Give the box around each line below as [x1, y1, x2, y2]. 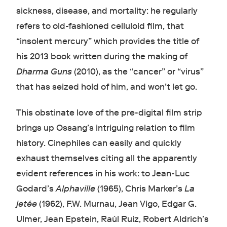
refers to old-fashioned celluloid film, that [16, 21, 184, 32]
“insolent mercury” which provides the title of [16, 36, 199, 47]
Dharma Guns [16, 66, 72, 78]
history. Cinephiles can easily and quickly [16, 138, 181, 149]
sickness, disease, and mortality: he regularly [16, 6, 198, 17]
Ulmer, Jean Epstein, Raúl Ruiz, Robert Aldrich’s [16, 214, 209, 225]
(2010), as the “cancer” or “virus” [71, 66, 204, 78]
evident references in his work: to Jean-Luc [16, 168, 190, 179]
